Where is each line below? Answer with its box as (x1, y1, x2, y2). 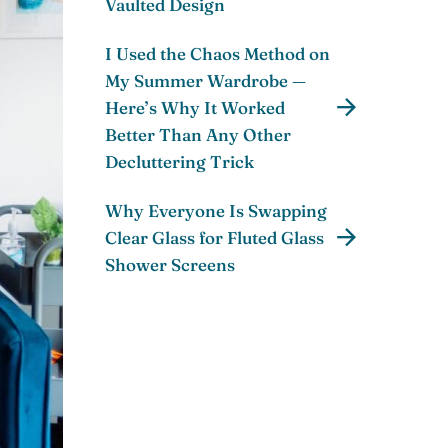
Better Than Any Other (105, 124, 291, 146)
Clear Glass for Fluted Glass (105, 227, 324, 249)
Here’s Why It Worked (105, 97, 285, 119)
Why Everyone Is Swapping (105, 200, 327, 222)
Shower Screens (105, 254, 235, 276)
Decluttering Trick (105, 151, 254, 173)
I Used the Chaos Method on (105, 43, 330, 65)
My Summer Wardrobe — (105, 70, 306, 92)
